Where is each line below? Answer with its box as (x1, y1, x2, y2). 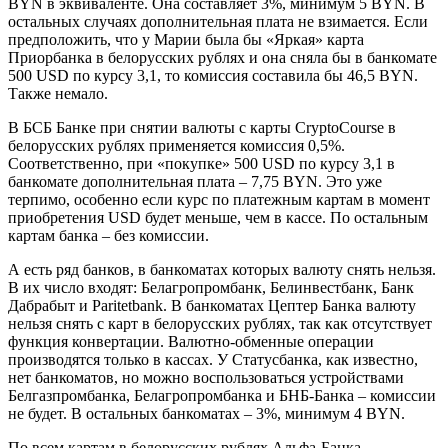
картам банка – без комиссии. (8, 226, 209, 244)
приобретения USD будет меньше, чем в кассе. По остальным (8, 208, 428, 226)
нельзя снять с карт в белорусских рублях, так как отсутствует (8, 314, 432, 332)
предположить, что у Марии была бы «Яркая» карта (8, 30, 364, 48)
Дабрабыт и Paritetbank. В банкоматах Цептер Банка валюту (8, 296, 416, 314)
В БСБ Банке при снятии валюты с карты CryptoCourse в (8, 118, 396, 136)
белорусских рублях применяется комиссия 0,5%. (8, 136, 345, 154)
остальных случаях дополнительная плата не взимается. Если (8, 12, 428, 30)
